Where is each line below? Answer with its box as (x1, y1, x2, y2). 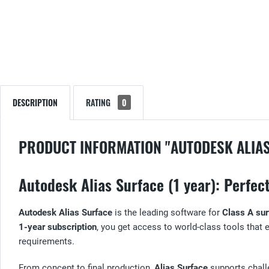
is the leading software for (112, 207, 222, 218)
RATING (86, 95, 113, 109)
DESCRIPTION (13, 95, 58, 109)
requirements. (19, 235, 74, 247)
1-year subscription (19, 221, 97, 232)
